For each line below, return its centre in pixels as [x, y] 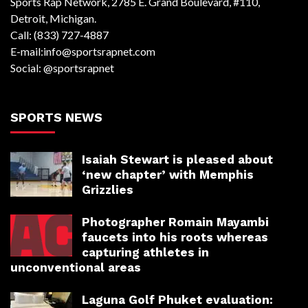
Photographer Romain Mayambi [175, 222]
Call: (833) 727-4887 [59, 35]
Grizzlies [108, 190]
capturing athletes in [145, 253]
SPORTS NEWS [56, 118]
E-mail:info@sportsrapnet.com [83, 52]
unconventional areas [76, 268]
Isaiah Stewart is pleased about [177, 160]
